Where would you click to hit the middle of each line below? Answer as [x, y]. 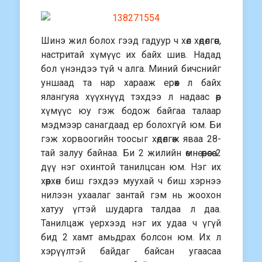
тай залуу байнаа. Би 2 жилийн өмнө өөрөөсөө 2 [131, 153]
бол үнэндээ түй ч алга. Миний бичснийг [131, 69]
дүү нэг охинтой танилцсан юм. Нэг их [131, 167]
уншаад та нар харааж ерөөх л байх [131, 83]
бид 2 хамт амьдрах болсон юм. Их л [131, 237]
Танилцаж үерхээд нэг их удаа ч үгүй [131, 223]
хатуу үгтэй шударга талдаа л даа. [131, 209]
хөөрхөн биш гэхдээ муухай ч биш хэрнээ [131, 181]
